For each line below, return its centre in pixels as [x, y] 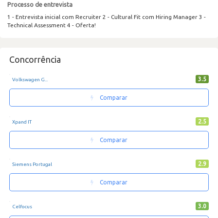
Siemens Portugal [32, 164]
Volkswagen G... [30, 80]
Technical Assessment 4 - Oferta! [52, 25]
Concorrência [35, 59]
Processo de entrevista [40, 4]
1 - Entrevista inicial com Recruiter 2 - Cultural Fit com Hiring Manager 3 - [107, 17]
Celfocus [22, 207]
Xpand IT [22, 122]
